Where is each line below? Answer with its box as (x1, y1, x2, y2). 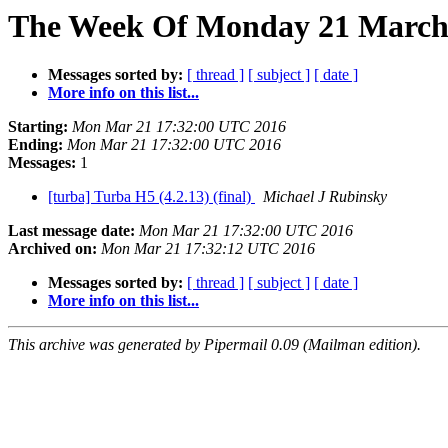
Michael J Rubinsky (263, 188, 387, 206)
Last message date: (8, 222, 135, 240)
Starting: (8, 118, 68, 136)
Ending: (8, 136, 63, 154)
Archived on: (8, 240, 97, 258)
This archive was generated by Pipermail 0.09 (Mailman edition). (8, 336, 421, 354)
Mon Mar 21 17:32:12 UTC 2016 (101, 240, 315, 258)
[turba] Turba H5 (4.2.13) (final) (48, 188, 255, 206)
